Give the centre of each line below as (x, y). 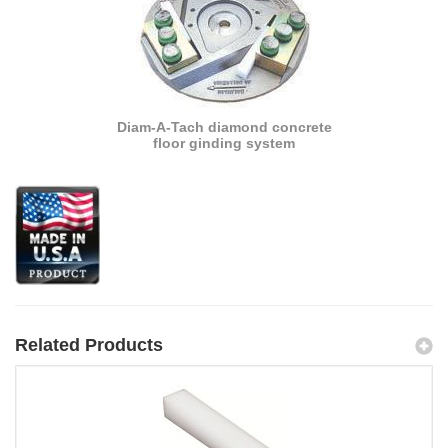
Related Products (89, 344)
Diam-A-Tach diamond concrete (224, 126)
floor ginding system (224, 142)
